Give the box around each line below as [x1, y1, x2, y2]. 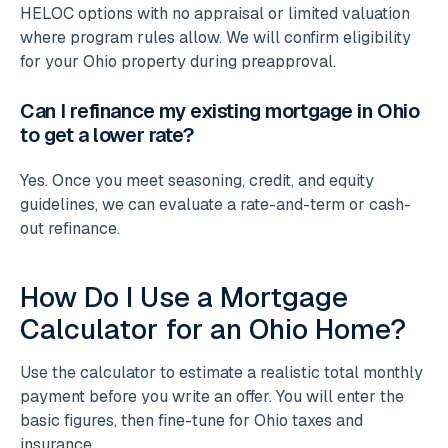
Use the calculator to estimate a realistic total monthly [20, 361, 423, 383]
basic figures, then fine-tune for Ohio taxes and [20, 409, 363, 431]
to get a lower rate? [20, 121, 194, 148]
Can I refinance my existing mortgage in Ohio [20, 97, 420, 124]
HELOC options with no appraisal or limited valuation [20, 2, 410, 24]
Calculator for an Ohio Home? [20, 310, 406, 347]
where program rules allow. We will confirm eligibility [20, 26, 411, 48]
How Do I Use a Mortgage [20, 278, 348, 315]
